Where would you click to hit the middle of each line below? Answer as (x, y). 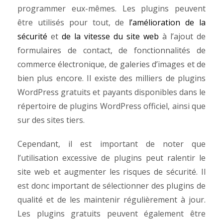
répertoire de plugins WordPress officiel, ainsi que (111, 106)
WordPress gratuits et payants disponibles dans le (111, 92)
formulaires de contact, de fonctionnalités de (111, 50)
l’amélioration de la (167, 22)
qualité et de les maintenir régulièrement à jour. (111, 200)
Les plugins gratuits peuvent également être (111, 214)
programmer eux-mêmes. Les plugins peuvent (111, 8)
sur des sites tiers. (52, 120)
